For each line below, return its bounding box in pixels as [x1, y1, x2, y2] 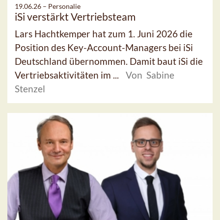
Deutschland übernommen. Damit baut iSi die [15, 55, 203, 67]
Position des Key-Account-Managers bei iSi [15, 41, 193, 53]
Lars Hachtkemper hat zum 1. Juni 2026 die [15, 27, 192, 39]
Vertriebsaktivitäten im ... [15, 69, 121, 81]
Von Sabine [126, 69, 174, 81]
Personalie [48, 1, 81, 10]
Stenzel [15, 82, 45, 94]
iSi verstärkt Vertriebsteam [15, 10, 136, 23]
